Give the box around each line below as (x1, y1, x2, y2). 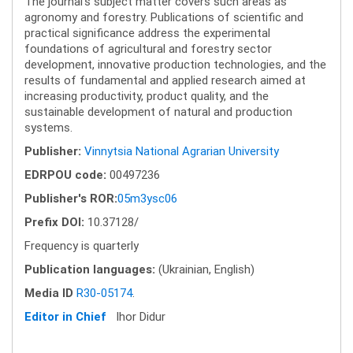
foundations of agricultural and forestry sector (24, 41, 272, 57)
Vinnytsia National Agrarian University (84, 143, 279, 159)
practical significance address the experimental (24, 25, 270, 41)
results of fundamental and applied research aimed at (24, 72, 306, 88)
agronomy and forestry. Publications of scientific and (24, 9, 303, 25)
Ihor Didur (106, 309, 165, 325)
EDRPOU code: (24, 167, 106, 183)
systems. (24, 120, 72, 136)
